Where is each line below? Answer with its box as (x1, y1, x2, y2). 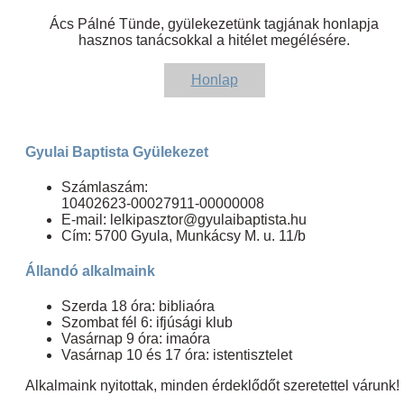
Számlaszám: (61, 179, 148, 195)
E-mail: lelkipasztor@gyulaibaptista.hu (61, 211, 307, 227)
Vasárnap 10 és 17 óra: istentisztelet (61, 347, 292, 363)
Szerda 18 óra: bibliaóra (61, 298, 215, 315)
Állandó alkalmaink (25, 263, 155, 280)
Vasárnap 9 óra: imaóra (61, 331, 210, 347)
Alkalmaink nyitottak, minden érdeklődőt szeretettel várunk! (25, 378, 399, 394)
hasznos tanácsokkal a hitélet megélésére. (78, 32, 351, 49)
